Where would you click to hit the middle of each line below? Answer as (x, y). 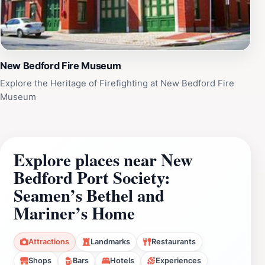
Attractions (49, 241)
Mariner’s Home (74, 213)
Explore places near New (103, 159)
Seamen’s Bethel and (89, 195)
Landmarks (110, 241)
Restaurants (174, 241)
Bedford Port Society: (92, 177)
